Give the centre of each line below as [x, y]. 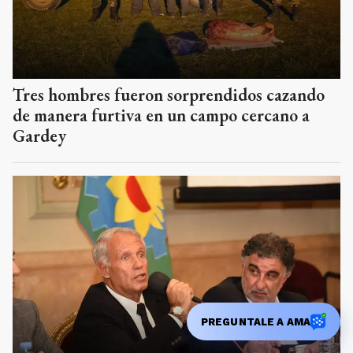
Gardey [39, 136]
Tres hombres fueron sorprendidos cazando [169, 95]
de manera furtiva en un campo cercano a [161, 116]
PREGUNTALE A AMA [255, 321]
